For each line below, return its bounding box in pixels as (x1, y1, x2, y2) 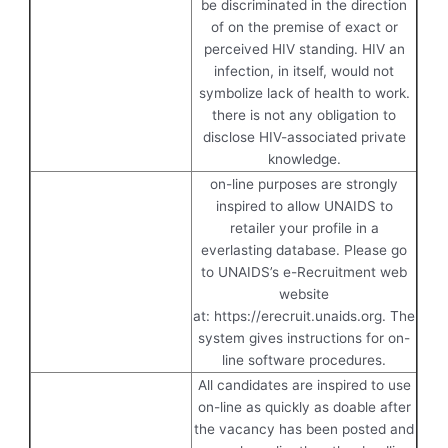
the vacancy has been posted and (194, 420, 415, 437)
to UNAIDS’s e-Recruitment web (201, 263, 408, 280)
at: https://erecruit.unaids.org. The (193, 307, 416, 324)
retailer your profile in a (229, 219, 379, 236)
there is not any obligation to (212, 106, 397, 123)
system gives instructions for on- (198, 329, 411, 346)
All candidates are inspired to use (197, 376, 411, 393)
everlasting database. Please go (201, 241, 408, 258)
